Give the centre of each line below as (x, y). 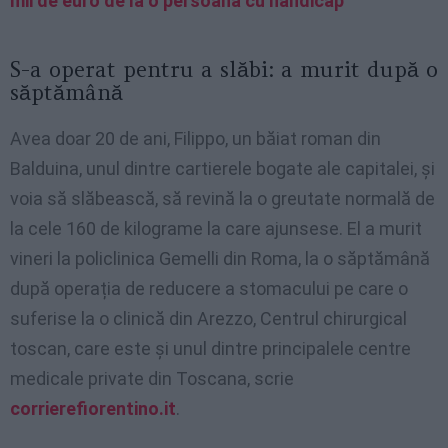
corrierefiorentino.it (93, 409)
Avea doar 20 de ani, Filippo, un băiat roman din (195, 139)
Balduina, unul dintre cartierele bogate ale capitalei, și (222, 169)
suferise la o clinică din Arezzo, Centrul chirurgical (208, 319)
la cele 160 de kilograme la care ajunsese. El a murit (216, 229)
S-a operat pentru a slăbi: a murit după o (224, 70)
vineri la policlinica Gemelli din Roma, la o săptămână (220, 259)
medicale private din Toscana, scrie (152, 379)
